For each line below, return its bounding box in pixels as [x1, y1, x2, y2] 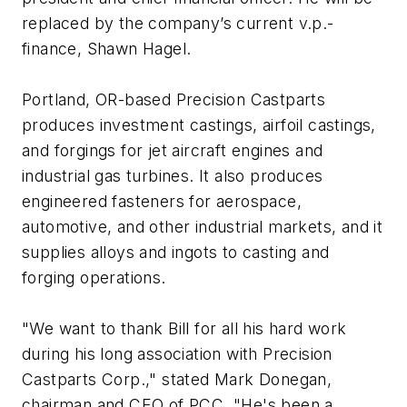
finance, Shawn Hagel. [22, 39, 192, 59]
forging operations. [22, 268, 166, 288]
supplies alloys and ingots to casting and [22, 243, 330, 263]
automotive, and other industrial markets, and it [22, 217, 383, 237]
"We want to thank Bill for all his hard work [22, 319, 347, 339]
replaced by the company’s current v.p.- [22, 14, 334, 34]
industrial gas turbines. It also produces [22, 166, 323, 186]
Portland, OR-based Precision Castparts [22, 90, 326, 110]
